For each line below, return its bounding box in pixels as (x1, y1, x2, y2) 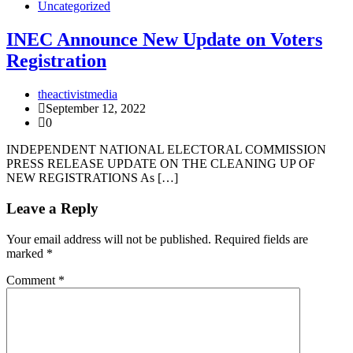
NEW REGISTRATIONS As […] (6, 171, 178, 185)
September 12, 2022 (46, 102, 146, 116)
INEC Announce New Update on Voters (6, 29, 322, 50)
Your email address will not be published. (6, 232, 211, 246)
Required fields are (214, 232, 308, 246)
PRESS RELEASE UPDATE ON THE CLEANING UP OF (6, 157, 315, 171)
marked (6, 246, 46, 260)
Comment (6, 273, 58, 287)
